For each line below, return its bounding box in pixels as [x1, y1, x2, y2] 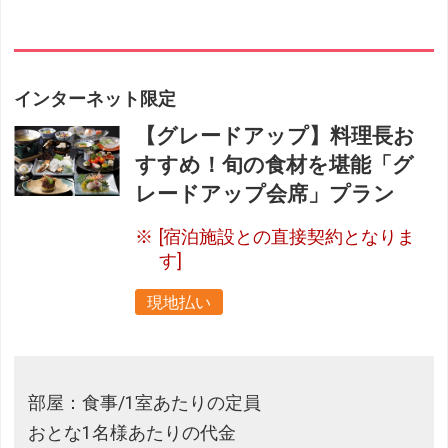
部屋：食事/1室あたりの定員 [28, 392, 262, 413]
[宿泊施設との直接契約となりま [159, 227, 416, 248]
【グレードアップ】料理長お [135, 124, 416, 149]
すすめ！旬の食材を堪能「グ [135, 153, 415, 178]
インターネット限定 [14, 89, 177, 110]
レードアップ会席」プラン [135, 182, 396, 207]
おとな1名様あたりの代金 [28, 422, 237, 443]
